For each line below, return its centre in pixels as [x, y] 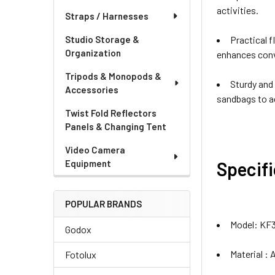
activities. [238, 10]
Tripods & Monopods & [113, 76]
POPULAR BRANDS [103, 204]
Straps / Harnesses [107, 16]
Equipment [88, 163]
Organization [93, 53]
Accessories [92, 90]
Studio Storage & [102, 39]
